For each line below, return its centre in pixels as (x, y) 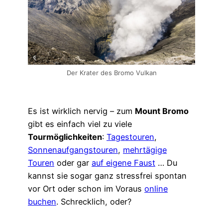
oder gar (73, 163)
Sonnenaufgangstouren (73, 150)
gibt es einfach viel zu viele (80, 124)
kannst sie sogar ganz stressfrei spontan (107, 176)
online (156, 189)
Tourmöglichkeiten (65, 137)
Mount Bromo (162, 111)
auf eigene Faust (123, 163)
